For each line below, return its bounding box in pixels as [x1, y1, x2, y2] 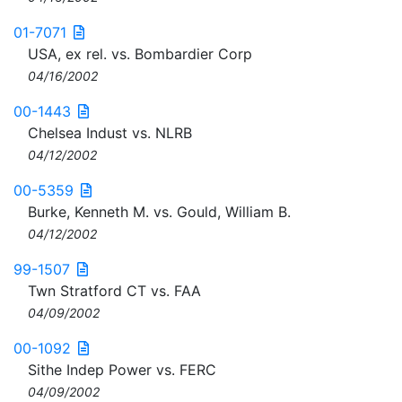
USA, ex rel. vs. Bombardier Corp [28, 45, 252, 63]
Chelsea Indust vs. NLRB [28, 124, 192, 142]
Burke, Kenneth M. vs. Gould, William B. [28, 203, 291, 221]
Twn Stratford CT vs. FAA [28, 282, 201, 300]
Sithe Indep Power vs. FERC [28, 361, 216, 379]
